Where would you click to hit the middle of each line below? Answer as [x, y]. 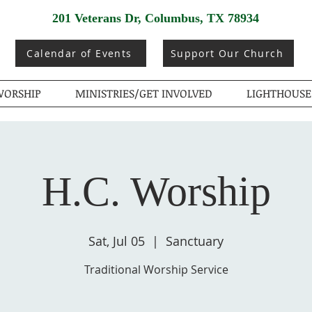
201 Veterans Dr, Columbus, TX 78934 [156, 18]
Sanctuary [195, 241]
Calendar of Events [79, 53]
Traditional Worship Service [156, 270]
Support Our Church [227, 53]
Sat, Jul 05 [117, 241]
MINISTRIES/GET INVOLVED [143, 93]
